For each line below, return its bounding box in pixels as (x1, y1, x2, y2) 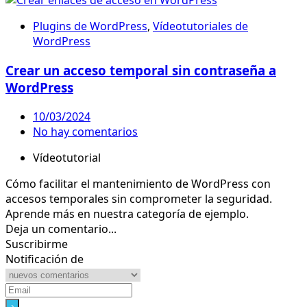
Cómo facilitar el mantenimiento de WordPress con (5, 175, 271, 191)
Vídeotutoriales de (153, 19, 248, 34)
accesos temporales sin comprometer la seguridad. (5, 191, 272, 206)
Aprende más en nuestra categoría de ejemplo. (5, 206, 249, 221)
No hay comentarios (33, 123, 138, 139)
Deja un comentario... (5, 221, 116, 236)
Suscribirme (5, 236, 68, 251)
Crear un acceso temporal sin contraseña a (5, 62, 276, 79)
